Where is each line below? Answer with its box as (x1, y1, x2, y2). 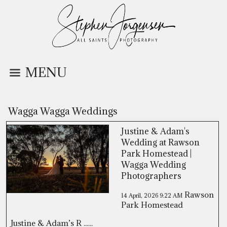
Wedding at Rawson (121, 137, 200, 148)
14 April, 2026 (121, 192, 160, 199)
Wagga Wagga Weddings (8, 105, 118, 117)
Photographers (121, 170, 181, 181)
